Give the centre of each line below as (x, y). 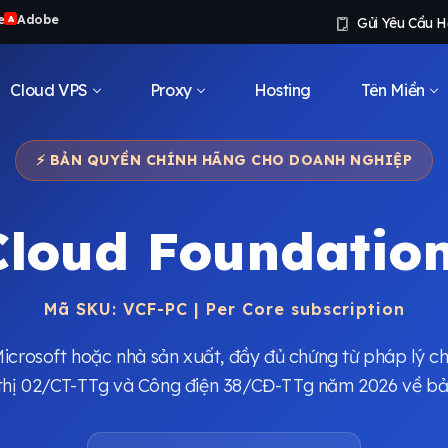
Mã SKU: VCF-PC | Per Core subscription (224, 309)
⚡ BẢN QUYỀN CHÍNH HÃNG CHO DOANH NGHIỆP (224, 160)
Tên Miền (392, 89)
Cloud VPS (49, 89)
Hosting (282, 89)
